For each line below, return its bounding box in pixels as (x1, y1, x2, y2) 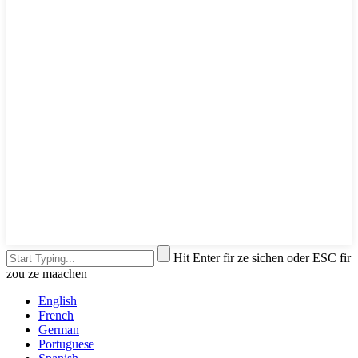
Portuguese (38, 336, 94, 351)
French (38, 308, 74, 322)
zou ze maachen (6, 266, 87, 280)
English (38, 293, 77, 308)
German (38, 322, 79, 336)
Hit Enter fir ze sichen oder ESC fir (173, 250, 351, 265)
